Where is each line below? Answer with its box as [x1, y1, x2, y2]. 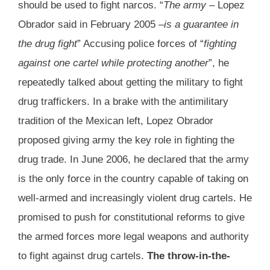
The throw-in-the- [147, 250, 230, 262]
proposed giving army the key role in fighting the [18, 134, 234, 146]
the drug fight [18, 38, 77, 50]
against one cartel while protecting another [18, 57, 209, 69]
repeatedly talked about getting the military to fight [18, 77, 243, 89]
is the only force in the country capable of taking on [18, 173, 248, 185]
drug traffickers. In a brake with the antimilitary [18, 96, 228, 108]
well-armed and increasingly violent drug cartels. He [18, 192, 252, 204]
